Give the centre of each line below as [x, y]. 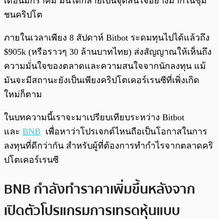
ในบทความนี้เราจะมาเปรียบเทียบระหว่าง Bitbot [94, 118]
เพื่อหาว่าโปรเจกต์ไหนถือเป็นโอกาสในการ [124, 132]
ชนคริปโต [23, 15]
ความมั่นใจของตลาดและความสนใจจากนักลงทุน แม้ [105, 66]
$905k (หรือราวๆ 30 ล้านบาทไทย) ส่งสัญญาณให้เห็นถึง [108, 52]
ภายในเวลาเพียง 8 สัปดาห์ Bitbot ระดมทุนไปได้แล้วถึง [107, 38]
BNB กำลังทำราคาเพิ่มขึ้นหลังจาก [99, 189]
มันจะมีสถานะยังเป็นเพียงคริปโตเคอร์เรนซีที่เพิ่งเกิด [102, 80]
